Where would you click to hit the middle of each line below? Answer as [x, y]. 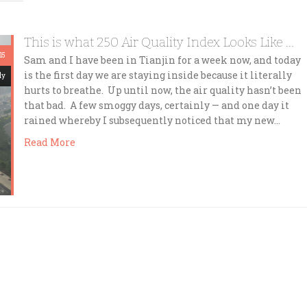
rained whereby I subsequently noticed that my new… [152, 120]
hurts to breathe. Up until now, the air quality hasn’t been [162, 90]
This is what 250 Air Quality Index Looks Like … [159, 42]
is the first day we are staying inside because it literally [158, 75]
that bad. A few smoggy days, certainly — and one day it [156, 105]
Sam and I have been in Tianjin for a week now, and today [162, 60]
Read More [49, 143]
